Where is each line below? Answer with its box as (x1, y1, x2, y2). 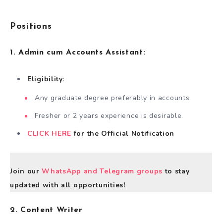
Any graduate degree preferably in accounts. (35, 93, 192, 103)
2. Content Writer (10, 206, 83, 215)
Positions (10, 22, 52, 32)
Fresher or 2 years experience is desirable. (35, 111, 184, 120)
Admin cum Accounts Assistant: (18, 48, 146, 56)
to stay (162, 166, 190, 176)
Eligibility (27, 74, 63, 84)
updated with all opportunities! (10, 180, 125, 190)
